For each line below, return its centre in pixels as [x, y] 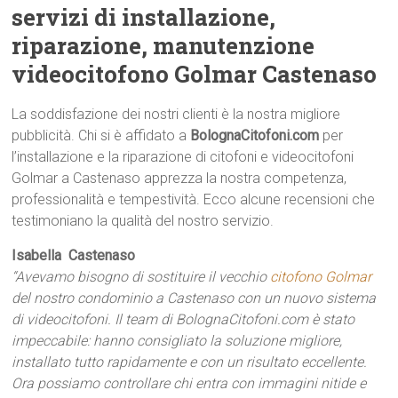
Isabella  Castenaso [76, 255]
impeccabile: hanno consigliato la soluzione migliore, [177, 341]
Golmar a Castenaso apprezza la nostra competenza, [179, 178]
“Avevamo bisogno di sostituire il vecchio [141, 277]
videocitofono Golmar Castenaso [195, 74]
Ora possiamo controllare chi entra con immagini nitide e [189, 383]
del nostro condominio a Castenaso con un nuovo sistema [194, 298]
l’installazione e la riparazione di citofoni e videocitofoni [183, 157]
